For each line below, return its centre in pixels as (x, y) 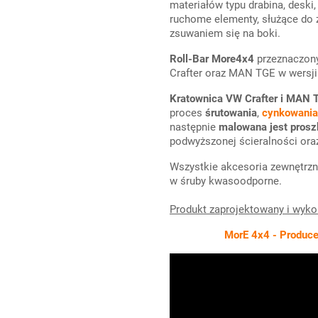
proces (187, 113)
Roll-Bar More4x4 (212, 59)
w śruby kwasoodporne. (226, 181)
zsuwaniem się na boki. (225, 33)
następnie (194, 127)
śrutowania (231, 113)
